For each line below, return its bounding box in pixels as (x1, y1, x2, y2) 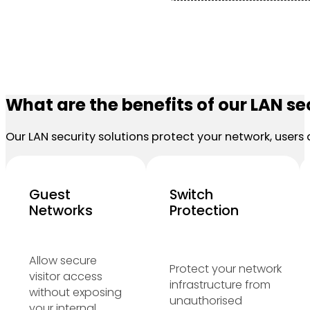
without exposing (28, 284, 122, 301)
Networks (28, 200, 93, 220)
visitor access (28, 268, 102, 285)
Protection (170, 200, 239, 220)
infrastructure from (170, 276, 271, 293)
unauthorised (170, 292, 243, 309)
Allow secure (28, 253, 97, 269)
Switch (170, 184, 214, 204)
